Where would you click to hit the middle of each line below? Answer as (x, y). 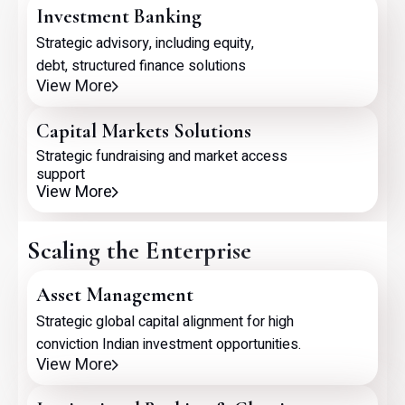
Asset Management (115, 295)
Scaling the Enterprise (139, 250)
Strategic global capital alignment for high (165, 322)
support (61, 174)
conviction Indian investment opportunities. (169, 344)
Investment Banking (119, 16)
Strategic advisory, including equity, (147, 43)
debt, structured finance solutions (141, 66)
